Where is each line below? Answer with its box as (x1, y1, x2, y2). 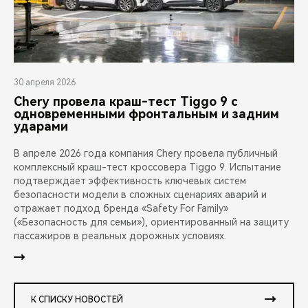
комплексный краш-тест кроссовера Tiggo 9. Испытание (14, 162, 281, 173)
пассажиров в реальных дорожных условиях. (14, 230, 226, 242)
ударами (14, 119, 68, 134)
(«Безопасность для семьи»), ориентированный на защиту (14, 217, 289, 228)
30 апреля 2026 (14, 78, 76, 88)
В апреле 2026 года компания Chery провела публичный (14, 148, 278, 159)
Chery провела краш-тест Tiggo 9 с (14, 94, 237, 109)
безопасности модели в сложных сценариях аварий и (14, 189, 267, 201)
